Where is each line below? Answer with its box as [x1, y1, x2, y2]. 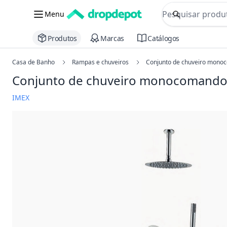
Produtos [48, 33, 77, 43]
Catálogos [147, 33, 180, 43]
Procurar [175, 14, 210, 25]
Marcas [100, 33, 124, 43]
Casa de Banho [12, 58, 55, 67]
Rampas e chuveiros [72, 58, 129, 67]
